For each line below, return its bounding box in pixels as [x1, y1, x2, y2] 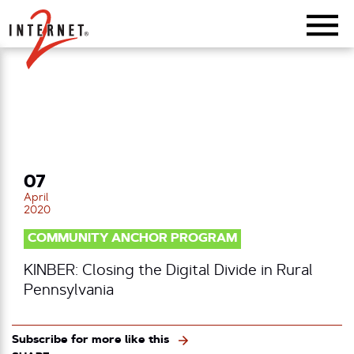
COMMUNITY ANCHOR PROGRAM [28, 232, 237, 245]
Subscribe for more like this [12, 334, 169, 345]
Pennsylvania [24, 283, 114, 299]
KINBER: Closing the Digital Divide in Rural [24, 263, 313, 279]
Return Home [48, 8, 107, 17]
